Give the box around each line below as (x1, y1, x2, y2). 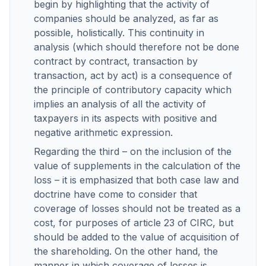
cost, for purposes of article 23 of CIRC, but (34, 217, 233, 229)
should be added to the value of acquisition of (34, 231, 239, 243)
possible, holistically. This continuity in (34, 27, 204, 39)
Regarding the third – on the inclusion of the (34, 145, 232, 157)
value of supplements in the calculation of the (34, 160, 240, 172)
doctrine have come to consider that (34, 188, 197, 200)
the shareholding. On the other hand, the (34, 245, 218, 257)
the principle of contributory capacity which (34, 84, 232, 96)
